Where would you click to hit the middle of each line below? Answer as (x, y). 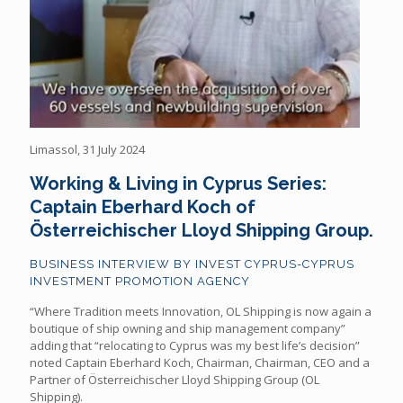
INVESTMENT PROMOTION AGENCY (140, 282)
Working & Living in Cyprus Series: (178, 184)
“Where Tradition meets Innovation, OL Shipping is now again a (201, 312)
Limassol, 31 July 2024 (87, 150)
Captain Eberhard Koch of (143, 207)
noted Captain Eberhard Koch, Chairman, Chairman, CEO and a (200, 363)
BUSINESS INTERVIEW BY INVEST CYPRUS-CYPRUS (192, 264)
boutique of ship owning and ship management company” (188, 329)
